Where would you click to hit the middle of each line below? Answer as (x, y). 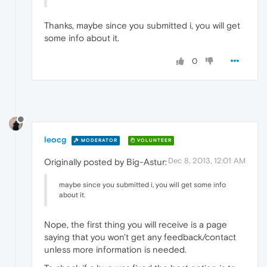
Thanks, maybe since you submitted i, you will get (142, 26)
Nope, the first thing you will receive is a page (136, 224)
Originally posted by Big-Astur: (105, 162)
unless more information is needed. (115, 249)
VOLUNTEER (153, 140)
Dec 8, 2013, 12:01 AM (207, 161)
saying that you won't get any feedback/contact (140, 237)
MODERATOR (98, 140)
